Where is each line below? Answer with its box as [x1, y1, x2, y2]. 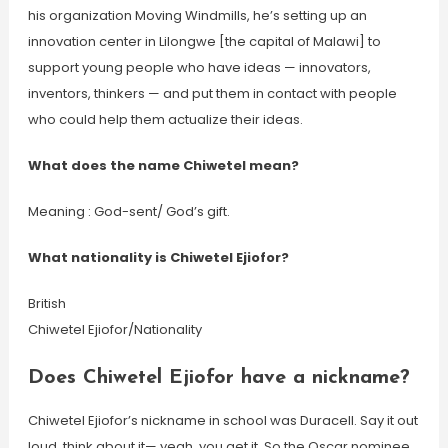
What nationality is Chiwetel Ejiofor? [27, 248, 289, 267]
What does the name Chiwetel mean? [27, 156, 299, 175]
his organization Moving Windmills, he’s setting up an [27, 6, 367, 25]
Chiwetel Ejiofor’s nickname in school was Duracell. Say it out [27, 411, 418, 430]
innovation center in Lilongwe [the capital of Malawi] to [27, 32, 381, 51]
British [27, 294, 66, 313]
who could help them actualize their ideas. [27, 110, 303, 129]
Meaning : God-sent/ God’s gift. [27, 202, 230, 221]
